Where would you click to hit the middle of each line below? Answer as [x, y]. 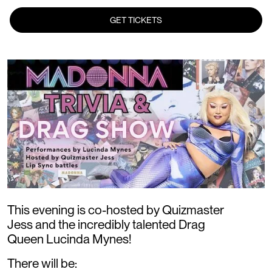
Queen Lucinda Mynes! [69, 239]
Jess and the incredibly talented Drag [106, 224]
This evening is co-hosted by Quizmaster [116, 209]
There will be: [42, 263]
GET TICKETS [136, 20]
